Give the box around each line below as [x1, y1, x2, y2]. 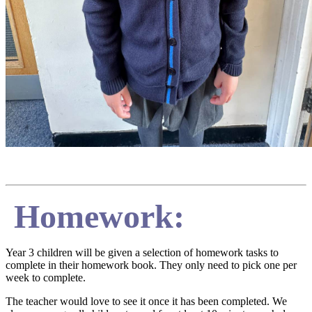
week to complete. [6, 272, 86, 284]
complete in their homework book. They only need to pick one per [6, 259, 297, 272]
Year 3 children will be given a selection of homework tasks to [6, 247, 279, 259]
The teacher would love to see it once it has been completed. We [6, 295, 287, 308]
